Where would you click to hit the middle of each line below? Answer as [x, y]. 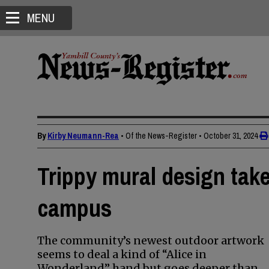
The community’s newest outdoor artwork [151, 240]
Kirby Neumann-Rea [83, 136]
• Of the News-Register [159, 136]
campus [74, 208]
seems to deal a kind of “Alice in [122, 254]
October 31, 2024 [231, 136]
